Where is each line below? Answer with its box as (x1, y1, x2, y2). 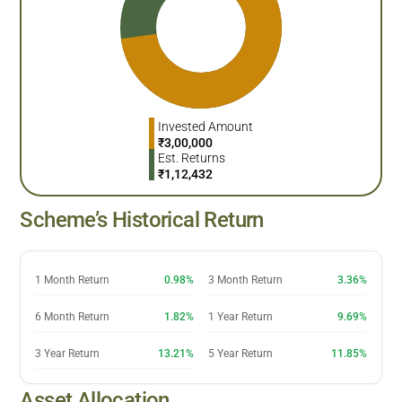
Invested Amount (158, 118, 253, 134)
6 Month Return (35, 310, 110, 323)
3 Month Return (208, 273, 283, 286)
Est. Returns (158, 150, 225, 165)
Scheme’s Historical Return (20, 206, 264, 232)
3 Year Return (35, 346, 100, 360)
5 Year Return (208, 346, 273, 360)
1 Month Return (35, 273, 110, 286)
